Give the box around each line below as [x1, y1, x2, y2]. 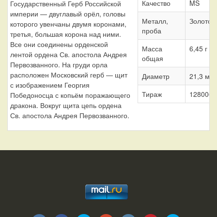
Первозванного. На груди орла [10, 59, 108, 69]
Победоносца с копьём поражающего [10, 90, 130, 100]
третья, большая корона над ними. [10, 29, 121, 39]
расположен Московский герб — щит [10, 69, 127, 79]
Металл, [141, 15, 168, 26]
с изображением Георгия [10, 79, 90, 90]
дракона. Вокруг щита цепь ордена [10, 100, 122, 110]
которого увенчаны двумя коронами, [10, 18, 126, 29]
